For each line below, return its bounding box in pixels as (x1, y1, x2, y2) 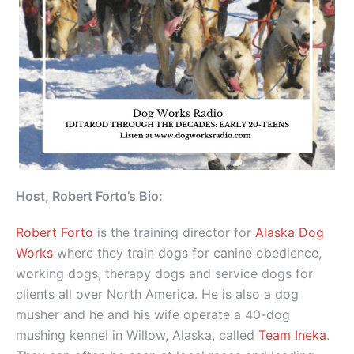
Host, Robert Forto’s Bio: (16, 188, 163, 205)
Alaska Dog (255, 224, 324, 241)
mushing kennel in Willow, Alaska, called (16, 327, 258, 344)
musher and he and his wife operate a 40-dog (16, 307, 290, 323)
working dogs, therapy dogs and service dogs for (16, 265, 313, 282)
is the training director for (93, 224, 255, 241)
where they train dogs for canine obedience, (57, 245, 322, 262)
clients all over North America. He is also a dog (16, 286, 299, 303)
